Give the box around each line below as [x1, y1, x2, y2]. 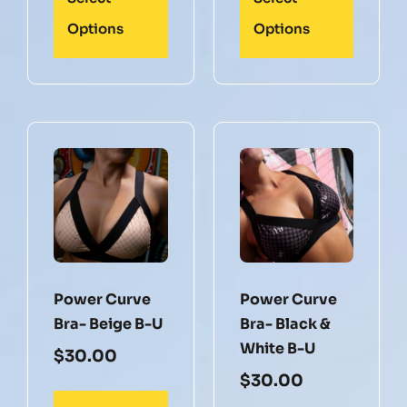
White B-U [239, 338, 315, 358]
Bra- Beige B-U [54, 313, 163, 333]
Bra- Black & [239, 313, 331, 333]
